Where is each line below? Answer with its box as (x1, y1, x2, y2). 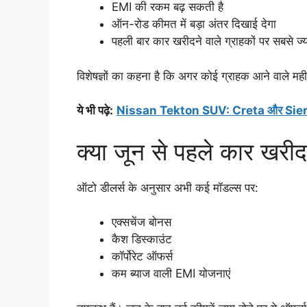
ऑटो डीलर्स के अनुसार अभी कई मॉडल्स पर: (77, 180, 258, 195)
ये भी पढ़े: (77, 103, 113, 118)
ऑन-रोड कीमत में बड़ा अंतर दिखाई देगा (112, 17, 276, 32)
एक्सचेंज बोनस (112, 215, 171, 230)
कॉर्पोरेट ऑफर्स (112, 249, 173, 264)
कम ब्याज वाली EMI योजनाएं (112, 267, 230, 281)
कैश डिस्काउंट (112, 232, 172, 247)
